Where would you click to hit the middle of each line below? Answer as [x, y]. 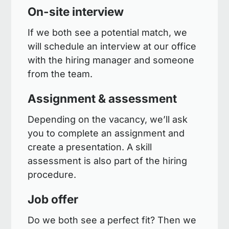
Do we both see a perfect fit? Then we [112, 220]
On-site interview [76, 11]
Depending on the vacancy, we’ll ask [108, 119]
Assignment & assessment [102, 98]
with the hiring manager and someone [111, 60]
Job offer [53, 199]
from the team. [60, 74]
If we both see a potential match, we [108, 32]
